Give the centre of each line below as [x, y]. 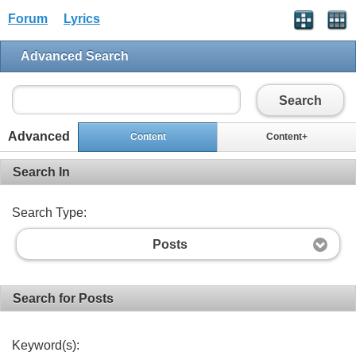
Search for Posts [63, 298]
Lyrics [82, 19]
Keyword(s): [46, 345]
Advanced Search [75, 56]
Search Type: [49, 212]
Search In [41, 172]
